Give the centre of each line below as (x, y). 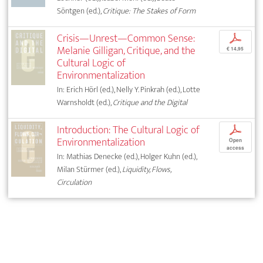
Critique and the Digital (150, 103)
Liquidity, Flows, (147, 170)
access (235, 148)
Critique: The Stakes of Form (149, 11)
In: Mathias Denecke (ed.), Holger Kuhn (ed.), (127, 157)
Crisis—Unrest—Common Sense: (126, 39)
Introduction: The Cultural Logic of (129, 130)
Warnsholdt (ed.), (85, 103)
